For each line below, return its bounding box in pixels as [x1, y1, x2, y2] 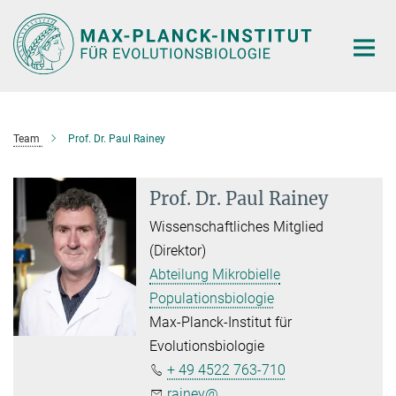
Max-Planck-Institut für [149, 313, 293, 331]
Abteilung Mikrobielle [149, 265, 281, 283]
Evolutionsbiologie [149, 337, 265, 354]
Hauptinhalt [4, 8, 78, 25]
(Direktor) [149, 241, 207, 259]
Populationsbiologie [149, 289, 275, 307]
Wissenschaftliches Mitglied [149, 217, 324, 235]
